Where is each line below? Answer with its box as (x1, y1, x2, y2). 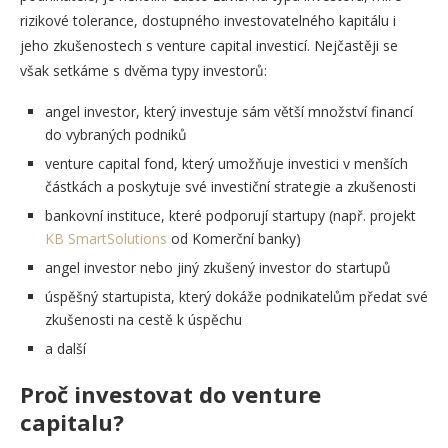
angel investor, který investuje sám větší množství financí (45, 101, 413, 121)
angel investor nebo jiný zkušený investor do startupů (45, 257, 391, 277)
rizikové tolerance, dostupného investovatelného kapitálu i (20, 10, 396, 30)
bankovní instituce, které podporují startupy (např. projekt (45, 205, 416, 225)
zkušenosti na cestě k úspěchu (45, 309, 242, 329)
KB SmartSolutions (45, 228, 167, 248)
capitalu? (20, 406, 124, 437)
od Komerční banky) (167, 228, 301, 248)
